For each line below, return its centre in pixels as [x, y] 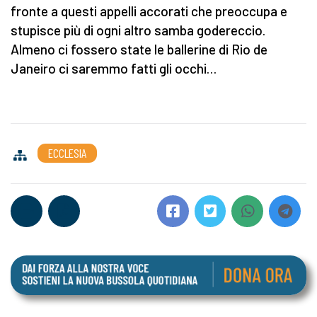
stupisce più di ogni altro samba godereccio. [138, 30]
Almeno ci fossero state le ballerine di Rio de [139, 50]
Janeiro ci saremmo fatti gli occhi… [114, 69]
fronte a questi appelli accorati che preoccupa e [149, 11]
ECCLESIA [67, 153]
